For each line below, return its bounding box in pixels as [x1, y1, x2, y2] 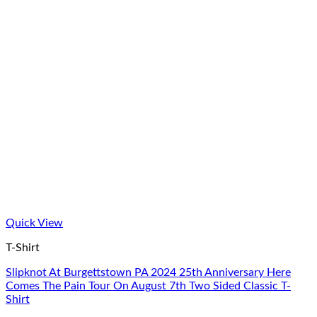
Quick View [6, 217, 63, 229]
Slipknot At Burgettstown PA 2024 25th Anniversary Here [6, 267, 291, 278]
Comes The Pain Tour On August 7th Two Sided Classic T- [6, 280, 291, 292]
